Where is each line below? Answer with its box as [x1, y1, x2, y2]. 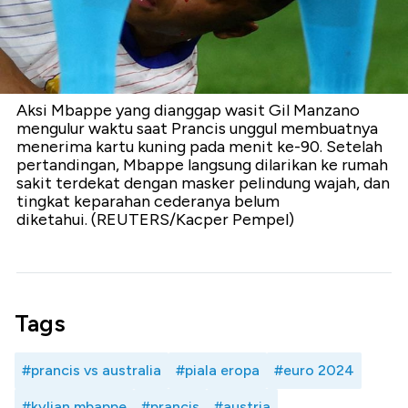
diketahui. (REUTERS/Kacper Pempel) [16, 209, 294, 229]
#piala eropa [176, 361, 260, 379]
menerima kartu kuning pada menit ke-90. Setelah [16, 136, 382, 157]
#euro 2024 [274, 361, 354, 379]
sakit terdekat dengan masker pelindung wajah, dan [16, 172, 390, 193]
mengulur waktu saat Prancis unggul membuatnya [16, 117, 378, 138]
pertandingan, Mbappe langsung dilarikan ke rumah [16, 154, 388, 175]
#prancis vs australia [22, 361, 161, 379]
